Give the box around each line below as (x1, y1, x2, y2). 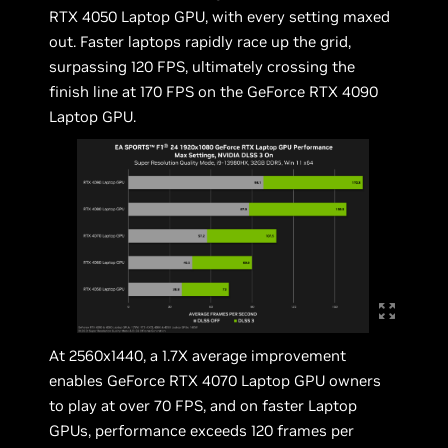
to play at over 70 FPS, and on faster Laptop (49, 395, 358, 415)
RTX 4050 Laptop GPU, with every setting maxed (49, 6, 391, 26)
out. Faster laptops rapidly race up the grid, (49, 31, 352, 51)
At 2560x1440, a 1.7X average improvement (49, 345, 347, 365)
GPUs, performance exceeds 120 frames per (49, 420, 355, 440)
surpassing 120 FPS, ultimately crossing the (49, 56, 356, 76)
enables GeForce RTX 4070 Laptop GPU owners (49, 370, 382, 390)
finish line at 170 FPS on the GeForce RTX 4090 (49, 81, 379, 101)
